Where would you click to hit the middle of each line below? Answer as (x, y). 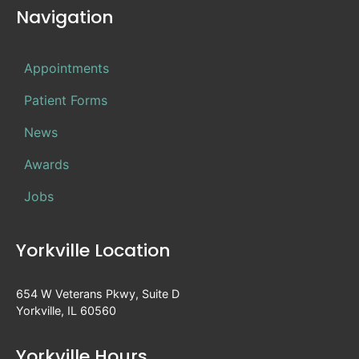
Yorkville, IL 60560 (66, 310)
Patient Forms (66, 100)
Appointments (67, 68)
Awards (46, 164)
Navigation (65, 17)
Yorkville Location (93, 250)
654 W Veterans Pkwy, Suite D (98, 293)
